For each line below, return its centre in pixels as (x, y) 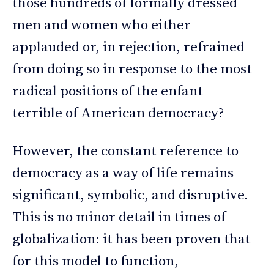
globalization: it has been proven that (131, 240)
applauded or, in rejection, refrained (128, 48)
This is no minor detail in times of (119, 218)
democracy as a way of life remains (123, 174)
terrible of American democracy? (118, 114)
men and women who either (102, 26)
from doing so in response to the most (132, 70)
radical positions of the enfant (108, 92)
